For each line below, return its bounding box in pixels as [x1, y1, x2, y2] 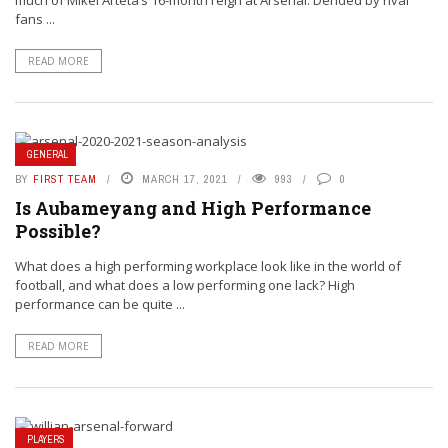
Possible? [15, 219, 101, 244]
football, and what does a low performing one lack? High [15, 276, 355, 295]
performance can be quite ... [15, 295, 185, 314]
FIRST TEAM [33, 172, 97, 187]
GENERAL [27, 148, 68, 162]
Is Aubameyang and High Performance [15, 196, 371, 221]
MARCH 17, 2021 [142, 172, 228, 187]
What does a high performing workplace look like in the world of [15, 257, 401, 276]
